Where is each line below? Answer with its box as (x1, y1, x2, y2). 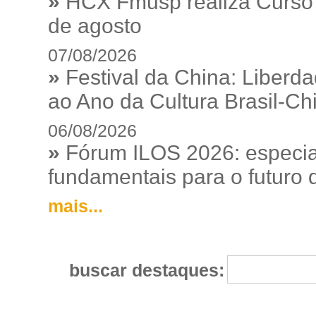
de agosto (47, 14, 142, 37)
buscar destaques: (59, 260, 224, 280)
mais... (47, 196, 103, 216)
